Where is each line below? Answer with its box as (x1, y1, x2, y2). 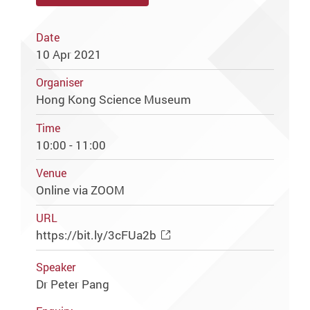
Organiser (36, 75, 84, 91)
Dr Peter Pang (36, 275, 110, 292)
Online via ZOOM (36, 181, 131, 198)
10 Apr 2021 (36, 46, 102, 62)
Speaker (36, 259, 76, 275)
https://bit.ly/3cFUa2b (36, 227, 157, 244)
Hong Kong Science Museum (36, 91, 192, 108)
